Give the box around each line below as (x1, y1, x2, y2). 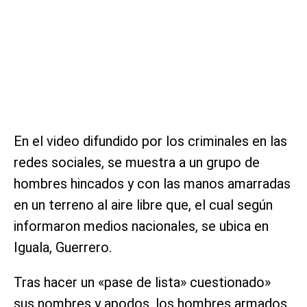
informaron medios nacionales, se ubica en (14, 218, 269, 235)
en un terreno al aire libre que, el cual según (14, 197, 273, 214)
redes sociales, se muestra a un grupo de (14, 154, 260, 171)
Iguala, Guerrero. (14, 239, 112, 256)
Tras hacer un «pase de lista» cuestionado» (14, 274, 271, 291)
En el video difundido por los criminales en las (14, 133, 287, 150)
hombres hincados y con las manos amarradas (14, 175, 291, 193)
